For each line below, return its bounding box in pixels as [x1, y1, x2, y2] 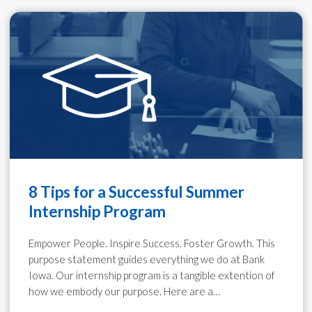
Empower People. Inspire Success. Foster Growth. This [28, 236, 275, 249]
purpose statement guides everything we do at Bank [28, 252, 265, 265]
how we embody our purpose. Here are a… [28, 284, 220, 297]
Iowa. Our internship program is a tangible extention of [28, 268, 274, 281]
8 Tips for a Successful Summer [28, 182, 244, 201]
